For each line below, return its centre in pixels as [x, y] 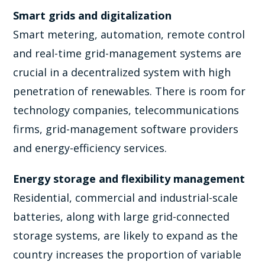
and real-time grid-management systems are [127, 53]
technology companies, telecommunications [126, 110]
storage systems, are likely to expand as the [126, 235]
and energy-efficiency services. [90, 148]
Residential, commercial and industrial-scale [126, 197]
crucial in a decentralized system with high [122, 72]
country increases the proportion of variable [127, 254]
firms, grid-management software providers [126, 129]
